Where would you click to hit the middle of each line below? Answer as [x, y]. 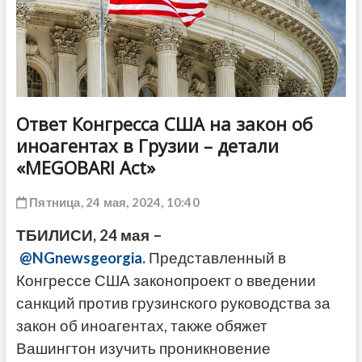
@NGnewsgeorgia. [84, 257]
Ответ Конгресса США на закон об [164, 123]
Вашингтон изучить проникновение [143, 348]
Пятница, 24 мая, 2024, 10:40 [113, 202]
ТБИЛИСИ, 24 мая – [89, 235]
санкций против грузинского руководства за [173, 303]
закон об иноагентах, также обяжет [141, 325]
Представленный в [217, 257]
